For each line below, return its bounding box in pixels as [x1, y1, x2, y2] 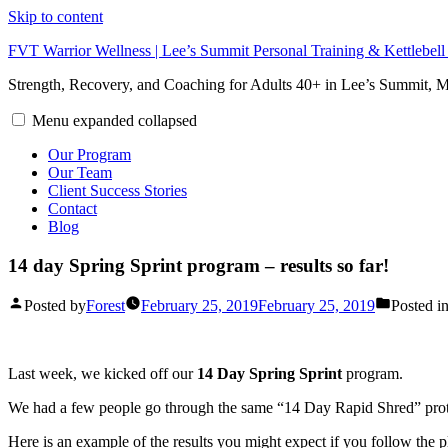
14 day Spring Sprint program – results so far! [8, 254, 389, 276]
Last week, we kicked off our [8, 365, 197, 383]
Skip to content [8, 8, 103, 25]
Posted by [24, 297, 86, 315]
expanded [73, 112, 134, 129]
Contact [48, 200, 97, 217]
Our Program [48, 146, 131, 163]
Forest [86, 297, 125, 315]
